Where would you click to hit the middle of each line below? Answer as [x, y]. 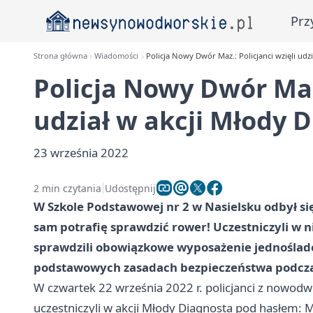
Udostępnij [130, 188]
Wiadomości [117, 56]
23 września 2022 [81, 153]
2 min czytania [67, 188]
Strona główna [60, 56]
